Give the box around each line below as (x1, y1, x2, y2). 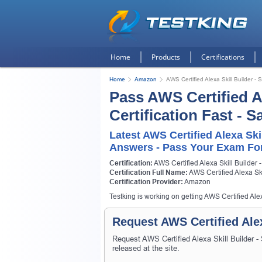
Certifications (201, 52, 244, 62)
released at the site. (112, 244, 180, 253)
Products (151, 52, 180, 62)
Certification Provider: (109, 178, 183, 186)
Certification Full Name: (109, 168, 188, 177)
